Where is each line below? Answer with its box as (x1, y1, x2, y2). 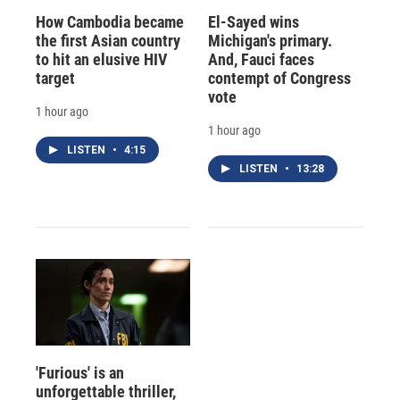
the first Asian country (36, 31, 180, 51)
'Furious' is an (36, 362, 124, 382)
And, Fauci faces (207, 50, 314, 70)
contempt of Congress (207, 69, 351, 88)
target (36, 69, 75, 88)
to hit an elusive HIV (36, 50, 167, 70)
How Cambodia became (36, 12, 184, 32)
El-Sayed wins (207, 12, 299, 32)
